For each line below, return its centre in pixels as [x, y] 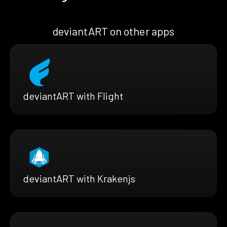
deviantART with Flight [73, 96]
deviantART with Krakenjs [79, 178]
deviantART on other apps [113, 31]
